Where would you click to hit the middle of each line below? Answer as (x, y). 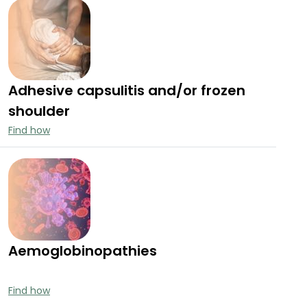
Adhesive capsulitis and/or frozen (127, 91)
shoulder (39, 111)
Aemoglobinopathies (83, 251)
